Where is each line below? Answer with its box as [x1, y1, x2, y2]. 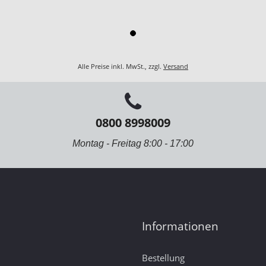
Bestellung [142, 252, 185, 264]
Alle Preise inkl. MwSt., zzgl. [78, 61, 163, 71]
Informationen [142, 218, 218, 234]
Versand [163, 61, 188, 71]
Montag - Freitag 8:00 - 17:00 [72, 138, 194, 148]
